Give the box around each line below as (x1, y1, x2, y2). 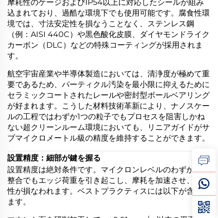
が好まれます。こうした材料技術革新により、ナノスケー (7, 101, 210, 110)
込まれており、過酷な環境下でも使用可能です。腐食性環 (7, 8, 210, 18)
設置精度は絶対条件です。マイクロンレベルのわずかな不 (7, 164, 210, 174)
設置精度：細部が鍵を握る (7, 153, 101, 163)
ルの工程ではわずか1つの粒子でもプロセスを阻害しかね (7, 111, 205, 121)
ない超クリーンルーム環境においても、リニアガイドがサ (7, 122, 210, 132)
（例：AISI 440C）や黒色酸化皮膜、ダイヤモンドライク (7, 29, 210, 39)
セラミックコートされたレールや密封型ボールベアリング (7, 90, 210, 100)
